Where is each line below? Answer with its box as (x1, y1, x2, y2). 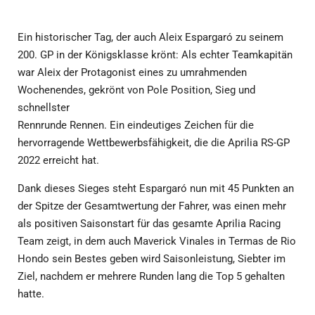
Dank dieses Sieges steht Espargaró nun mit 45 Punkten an (18, 181, 294, 195)
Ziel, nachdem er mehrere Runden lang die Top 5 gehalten (18, 269, 285, 283)
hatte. (18, 287, 47, 300)
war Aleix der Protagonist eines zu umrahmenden (18, 65, 247, 79)
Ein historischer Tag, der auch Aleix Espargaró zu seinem (18, 30, 283, 44)
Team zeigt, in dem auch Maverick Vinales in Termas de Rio (18, 234, 296, 247)
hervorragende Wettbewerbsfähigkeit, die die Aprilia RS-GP (18, 136, 290, 149)
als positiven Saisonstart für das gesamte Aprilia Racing (18, 217, 281, 230)
